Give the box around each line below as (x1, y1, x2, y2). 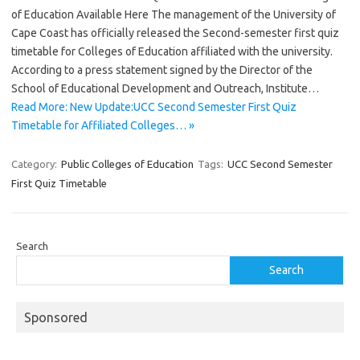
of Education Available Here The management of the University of (11, 8, 336, 21)
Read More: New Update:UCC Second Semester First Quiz (11, 100, 297, 113)
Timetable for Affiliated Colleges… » (11, 119, 194, 132)
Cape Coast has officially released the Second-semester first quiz (11, 27, 339, 39)
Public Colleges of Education (61, 158, 194, 170)
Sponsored (24, 310, 88, 325)
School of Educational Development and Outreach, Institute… (11, 82, 319, 95)
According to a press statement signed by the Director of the (11, 63, 313, 76)
